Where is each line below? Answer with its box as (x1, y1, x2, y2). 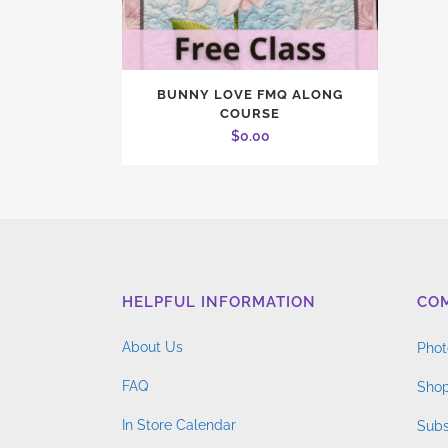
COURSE (220, 105, 281, 121)
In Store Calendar (122, 416, 236, 433)
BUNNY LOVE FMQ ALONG (157, 86, 344, 102)
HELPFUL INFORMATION (122, 292, 316, 311)
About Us (122, 338, 183, 355)
